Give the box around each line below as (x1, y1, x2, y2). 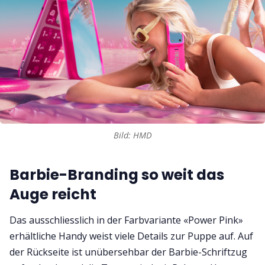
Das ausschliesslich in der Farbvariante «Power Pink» (9, 214, 243, 227)
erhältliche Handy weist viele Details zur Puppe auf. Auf (9, 230, 253, 243)
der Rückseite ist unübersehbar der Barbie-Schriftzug (9, 245, 247, 259)
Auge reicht (9, 183, 96, 205)
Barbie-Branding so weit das (9, 164, 224, 185)
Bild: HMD (113, 129, 152, 141)
